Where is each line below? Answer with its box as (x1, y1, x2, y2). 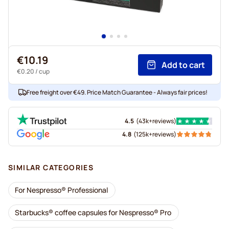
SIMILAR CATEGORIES (8, 163, 94, 172)
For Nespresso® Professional (15, 185, 108, 195)
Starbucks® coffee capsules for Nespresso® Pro (15, 208, 171, 217)
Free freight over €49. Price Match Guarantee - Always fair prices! (27, 88, 208, 97)
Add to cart (162, 59, 205, 71)
